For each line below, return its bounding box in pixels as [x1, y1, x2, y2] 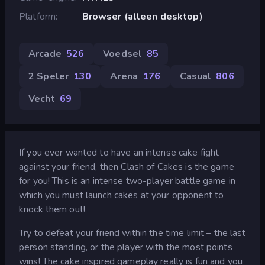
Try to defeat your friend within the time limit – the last [19, 226, 246, 240]
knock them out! [19, 202, 85, 216]
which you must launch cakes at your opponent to [19, 188, 224, 202]
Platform [19, 9, 56, 23]
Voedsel [103, 47, 143, 60]
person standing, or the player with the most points [19, 240, 232, 254]
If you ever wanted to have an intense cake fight [19, 146, 219, 159]
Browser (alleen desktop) [82, 9, 203, 23]
